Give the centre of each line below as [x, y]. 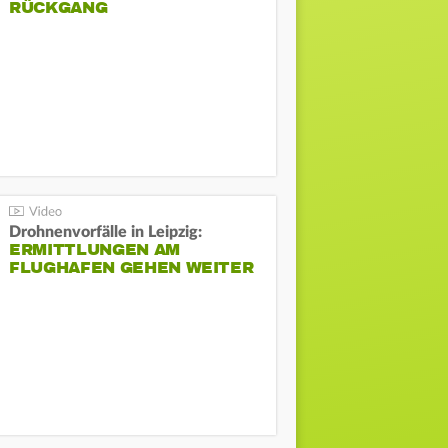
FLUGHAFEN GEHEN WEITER [131, 267]
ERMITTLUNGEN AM [94, 249]
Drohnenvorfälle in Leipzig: [106, 231]
